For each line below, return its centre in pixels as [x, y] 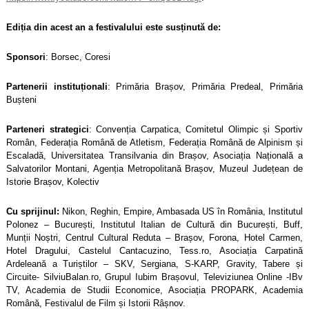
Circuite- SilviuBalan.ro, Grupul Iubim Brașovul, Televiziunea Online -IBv [154, 277]
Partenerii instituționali [57, 86]
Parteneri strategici [48, 129]
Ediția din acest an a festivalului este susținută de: [113, 27]
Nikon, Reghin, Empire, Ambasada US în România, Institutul [182, 211]
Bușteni [21, 99]
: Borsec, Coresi [78, 57]
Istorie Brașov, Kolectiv [53, 181]
